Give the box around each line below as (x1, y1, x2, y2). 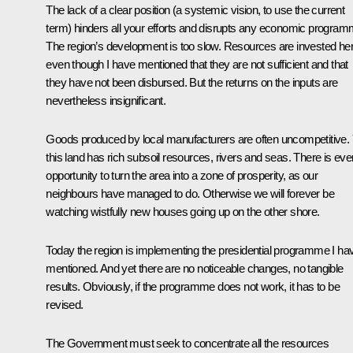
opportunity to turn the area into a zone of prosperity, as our (46, 169, 318, 183)
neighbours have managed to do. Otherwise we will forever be (46, 187, 334, 201)
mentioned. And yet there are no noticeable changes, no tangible (46, 262, 344, 276)
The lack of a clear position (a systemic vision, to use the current (46, 3, 345, 17)
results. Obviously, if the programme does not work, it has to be (46, 280, 340, 294)
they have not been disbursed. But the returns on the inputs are (46, 76, 338, 90)
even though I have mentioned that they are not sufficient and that (46, 58, 348, 72)
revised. (46, 298, 84, 312)
